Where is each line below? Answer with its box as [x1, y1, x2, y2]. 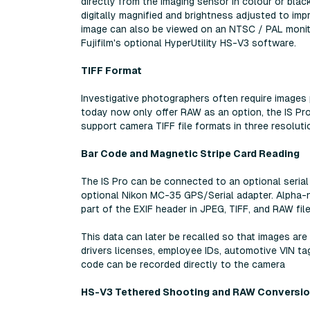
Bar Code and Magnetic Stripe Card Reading [81, 147, 300, 159]
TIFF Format [81, 64, 142, 76]
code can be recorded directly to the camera [81, 258, 285, 270]
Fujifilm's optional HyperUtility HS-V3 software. [81, 37, 296, 48]
